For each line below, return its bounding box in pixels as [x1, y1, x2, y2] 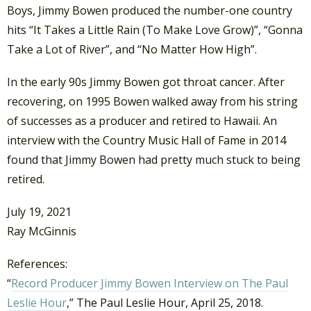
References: [7, 256, 67, 272]
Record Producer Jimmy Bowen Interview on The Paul [11, 276, 288, 292]
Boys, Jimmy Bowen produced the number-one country [7, 2, 292, 18]
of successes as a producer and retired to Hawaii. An [7, 112, 277, 128]
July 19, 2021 [7, 204, 72, 220]
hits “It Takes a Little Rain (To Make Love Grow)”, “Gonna [7, 22, 303, 37]
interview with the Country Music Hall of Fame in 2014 [7, 132, 286, 148]
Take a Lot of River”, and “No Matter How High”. [7, 41, 257, 57]
